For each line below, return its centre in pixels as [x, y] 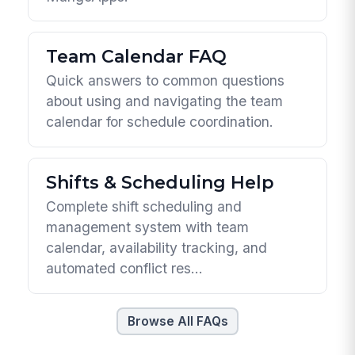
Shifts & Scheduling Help [160, 182]
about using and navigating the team [165, 101]
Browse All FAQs [177, 322]
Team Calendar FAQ [137, 56]
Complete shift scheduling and [144, 207]
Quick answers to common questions [166, 81]
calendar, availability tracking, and [157, 248]
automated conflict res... [125, 269]
